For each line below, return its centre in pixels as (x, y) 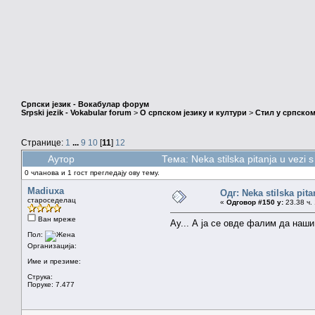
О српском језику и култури (193, 113)
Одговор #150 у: (255, 202)
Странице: (43, 142)
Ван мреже (56, 219)
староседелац (52, 200)
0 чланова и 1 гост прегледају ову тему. (92, 172)
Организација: (52, 245)
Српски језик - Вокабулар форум (85, 104)
